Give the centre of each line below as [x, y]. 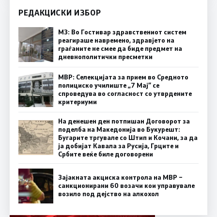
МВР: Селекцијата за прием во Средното [123, 77]
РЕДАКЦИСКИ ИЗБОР [60, 12]
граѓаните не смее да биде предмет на [120, 48]
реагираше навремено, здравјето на [116, 40]
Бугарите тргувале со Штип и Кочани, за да [128, 137]
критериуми [77, 101]
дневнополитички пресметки [105, 56]
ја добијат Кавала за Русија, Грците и [118, 146]
